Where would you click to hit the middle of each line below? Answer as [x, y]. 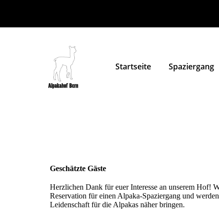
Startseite [133, 66]
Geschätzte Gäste [78, 168]
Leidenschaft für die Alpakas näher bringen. [117, 204]
